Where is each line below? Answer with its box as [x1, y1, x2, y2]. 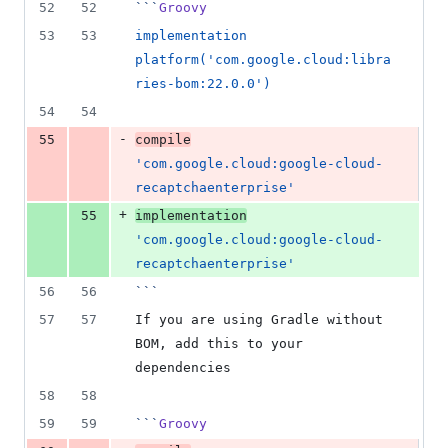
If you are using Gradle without [135, 312, 383, 328]
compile [135, 132, 191, 148]
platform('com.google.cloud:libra [135, 52, 391, 68]
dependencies [135, 360, 231, 376]
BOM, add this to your [135, 336, 303, 352]
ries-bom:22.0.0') [135, 76, 271, 92]
